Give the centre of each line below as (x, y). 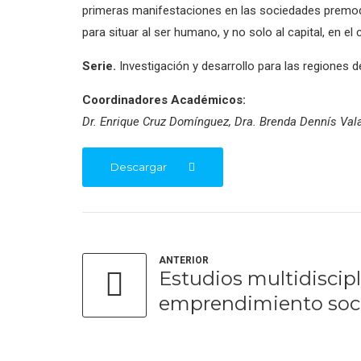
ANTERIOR (184, 260)
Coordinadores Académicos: (164, 100)
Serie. (99, 66)
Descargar (139, 166)
